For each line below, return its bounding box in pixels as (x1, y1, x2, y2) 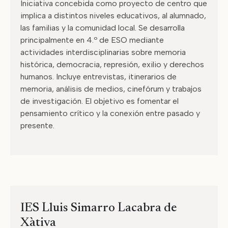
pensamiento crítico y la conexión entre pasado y (20, 108, 200, 118)
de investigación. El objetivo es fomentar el (20, 96, 179, 106)
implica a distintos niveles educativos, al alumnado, (20, 11, 206, 20)
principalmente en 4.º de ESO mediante (20, 35, 164, 45)
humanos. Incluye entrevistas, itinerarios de (20, 72, 177, 81)
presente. (20, 121, 54, 130)
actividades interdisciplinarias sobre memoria (20, 47, 186, 57)
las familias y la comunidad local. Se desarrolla (20, 23, 185, 33)
